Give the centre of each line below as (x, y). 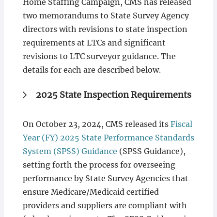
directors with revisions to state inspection (105, 29)
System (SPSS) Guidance (70, 151)
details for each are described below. (92, 70)
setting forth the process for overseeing (99, 165)
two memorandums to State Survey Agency (106, 15)
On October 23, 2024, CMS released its (96, 124)
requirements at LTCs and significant (94, 43)
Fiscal (181, 124)
